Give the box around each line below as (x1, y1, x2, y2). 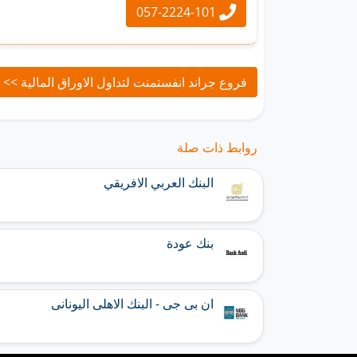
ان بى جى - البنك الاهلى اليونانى (51, 295, 214, 313)
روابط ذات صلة (177, 139, 257, 157)
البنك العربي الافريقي (104, 174, 214, 192)
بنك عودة (167, 234, 214, 253)
